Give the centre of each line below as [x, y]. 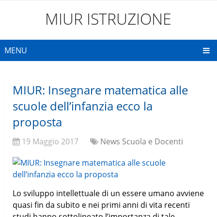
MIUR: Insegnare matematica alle [101, 90]
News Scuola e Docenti [142, 142]
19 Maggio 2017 [50, 142]
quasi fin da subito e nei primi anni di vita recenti [101, 205]
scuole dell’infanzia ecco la [83, 106]
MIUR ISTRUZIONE [108, 19]
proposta [38, 122]
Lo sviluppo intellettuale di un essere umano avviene [108, 194]
